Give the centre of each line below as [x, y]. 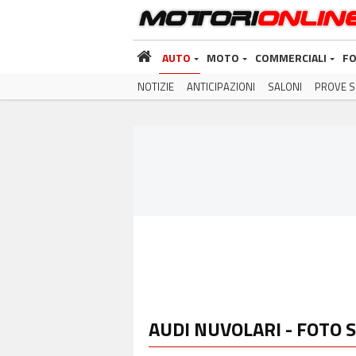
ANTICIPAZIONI [221, 87]
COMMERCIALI [291, 58]
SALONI [285, 87]
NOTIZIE [156, 87]
